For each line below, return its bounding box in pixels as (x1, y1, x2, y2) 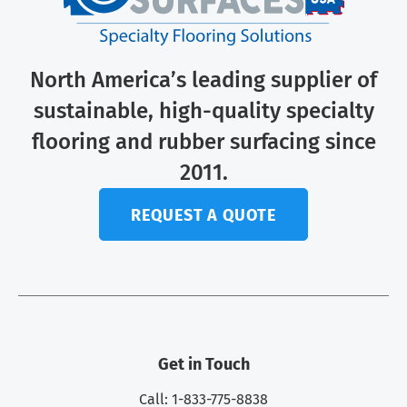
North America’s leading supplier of (30, 67, 377, 94)
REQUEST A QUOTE (131, 205, 276, 226)
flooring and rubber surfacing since (31, 129, 376, 155)
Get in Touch (157, 354, 250, 375)
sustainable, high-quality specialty (33, 98, 374, 124)
